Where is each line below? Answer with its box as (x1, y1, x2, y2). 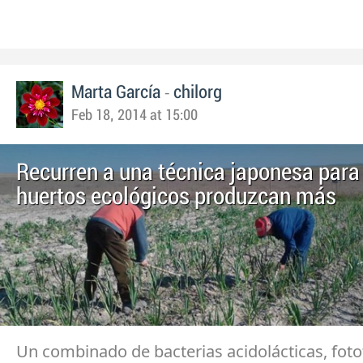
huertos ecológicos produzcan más (16, 185, 336, 210)
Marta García (71, 83, 160, 103)
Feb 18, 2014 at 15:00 (71, 108, 198, 124)
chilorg (173, 83, 222, 103)
